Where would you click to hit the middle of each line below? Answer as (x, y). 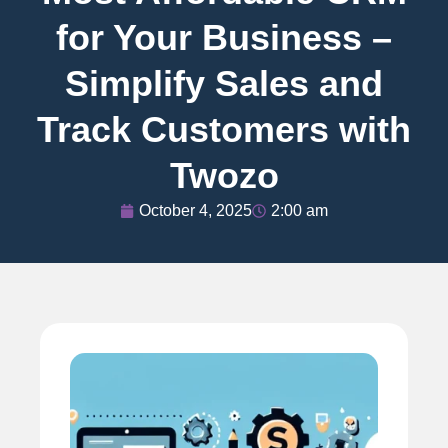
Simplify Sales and (224, 83)
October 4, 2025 (195, 210)
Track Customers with (224, 129)
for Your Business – (224, 37)
